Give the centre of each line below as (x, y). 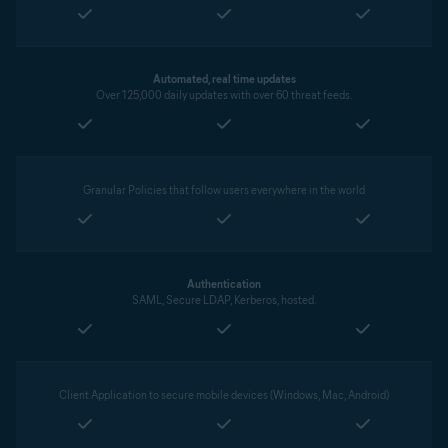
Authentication (224, 284)
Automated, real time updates (224, 79)
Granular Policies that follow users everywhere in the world (224, 190)
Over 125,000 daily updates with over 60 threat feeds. (224, 95)
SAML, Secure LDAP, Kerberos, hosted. (224, 300)
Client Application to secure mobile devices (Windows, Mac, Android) (224, 395)
